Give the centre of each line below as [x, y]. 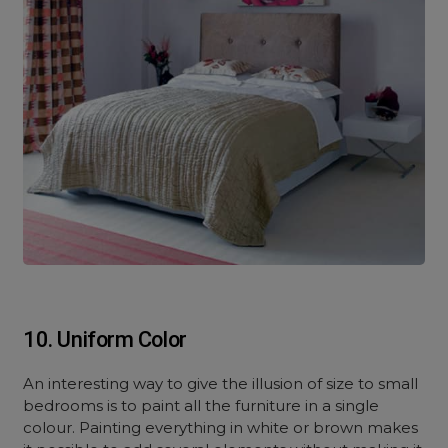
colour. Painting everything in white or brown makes [221, 427]
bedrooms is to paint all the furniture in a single [201, 405]
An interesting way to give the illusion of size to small [221, 383]
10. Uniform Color [105, 339]
